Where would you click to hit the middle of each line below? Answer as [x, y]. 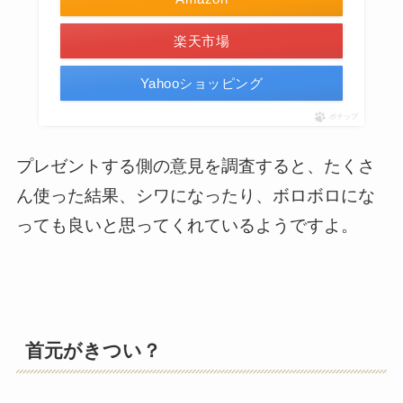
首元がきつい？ [94, 351]
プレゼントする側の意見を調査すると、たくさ [195, 166]
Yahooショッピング [201, 83]
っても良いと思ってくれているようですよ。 [187, 225]
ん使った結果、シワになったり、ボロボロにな [195, 195]
